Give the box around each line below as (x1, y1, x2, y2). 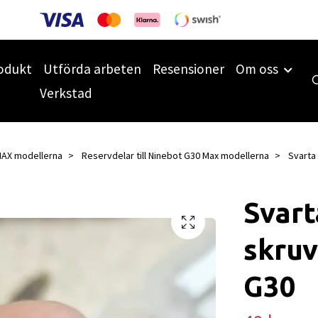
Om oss (236, 60, 279, 77)
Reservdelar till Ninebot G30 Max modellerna (82, 148, 269, 162)
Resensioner (153, 60, 225, 77)
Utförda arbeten (43, 60, 142, 77)
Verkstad (39, 84, 92, 102)
